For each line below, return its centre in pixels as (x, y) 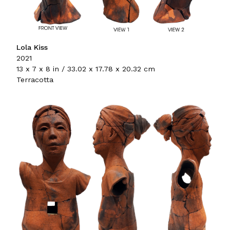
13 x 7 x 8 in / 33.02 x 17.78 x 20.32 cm (86, 69)
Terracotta (35, 80)
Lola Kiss (32, 47)
